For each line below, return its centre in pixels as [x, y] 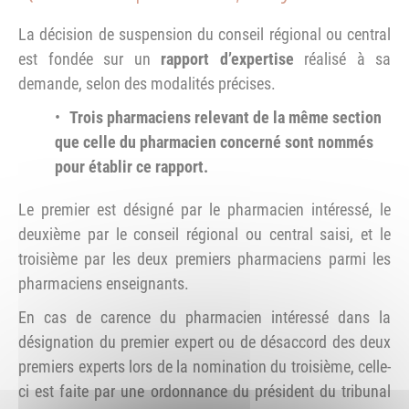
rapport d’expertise [227, 58]
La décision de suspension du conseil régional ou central [204, 34]
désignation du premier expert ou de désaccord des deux [204, 341]
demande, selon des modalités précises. [147, 83]
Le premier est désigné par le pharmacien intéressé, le [204, 209]
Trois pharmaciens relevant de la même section [225, 117]
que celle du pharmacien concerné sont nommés [214, 142]
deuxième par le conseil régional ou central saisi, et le [204, 234]
